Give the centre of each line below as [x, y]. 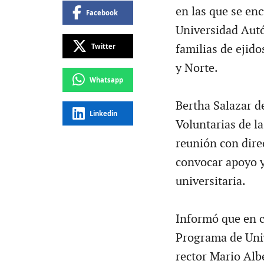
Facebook [102, 12]
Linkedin [103, 113]
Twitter [103, 46]
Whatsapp [106, 80]
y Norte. [197, 68]
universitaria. [210, 181]
